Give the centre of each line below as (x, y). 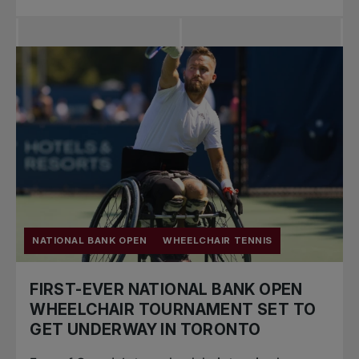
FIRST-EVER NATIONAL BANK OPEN (166, 289)
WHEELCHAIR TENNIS (218, 240)
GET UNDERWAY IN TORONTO (145, 329)
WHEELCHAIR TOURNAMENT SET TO (173, 309)
